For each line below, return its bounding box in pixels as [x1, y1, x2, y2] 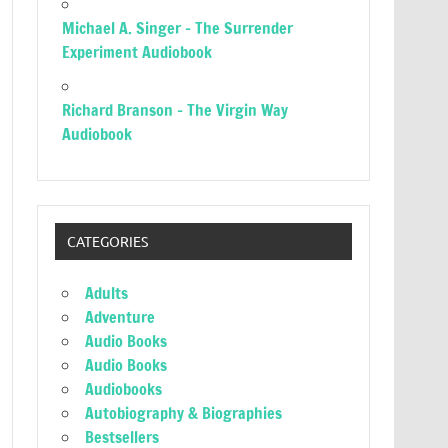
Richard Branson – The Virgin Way [62, 99, 289, 121]
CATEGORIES [66, 232, 148, 251]
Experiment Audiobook [62, 41, 213, 63]
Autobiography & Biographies [85, 402, 283, 425]
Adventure [85, 306, 156, 329]
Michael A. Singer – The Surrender [62, 17, 294, 39]
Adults [85, 282, 129, 305]
